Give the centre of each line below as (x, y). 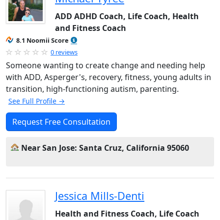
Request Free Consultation (61, 122)
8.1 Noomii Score (42, 40)
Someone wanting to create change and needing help (106, 65)
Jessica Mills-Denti (100, 196)
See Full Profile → (37, 101)
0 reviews (64, 52)
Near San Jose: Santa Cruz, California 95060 (105, 148)
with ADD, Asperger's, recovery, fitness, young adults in (109, 77)
